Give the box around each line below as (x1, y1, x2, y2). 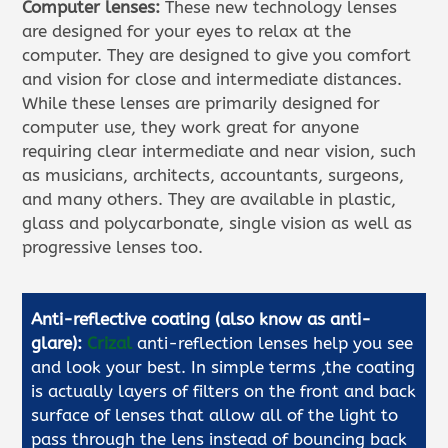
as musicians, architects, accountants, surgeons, (22, 164, 405, 185)
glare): (31, 332, 83, 353)
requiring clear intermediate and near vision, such (22, 140, 417, 161)
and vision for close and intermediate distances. (22, 68, 403, 89)
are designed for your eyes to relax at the (22, 20, 352, 41)
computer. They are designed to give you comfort (22, 44, 412, 65)
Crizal (87, 332, 133, 353)
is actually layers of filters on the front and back (31, 380, 417, 401)
